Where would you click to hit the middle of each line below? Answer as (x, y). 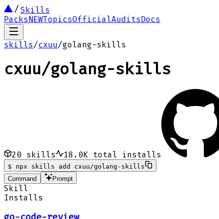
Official (92, 19)
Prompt (63, 178)
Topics (58, 19)
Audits (126, 19)
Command (22, 178)
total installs (125, 154)
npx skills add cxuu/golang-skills (80, 166)
